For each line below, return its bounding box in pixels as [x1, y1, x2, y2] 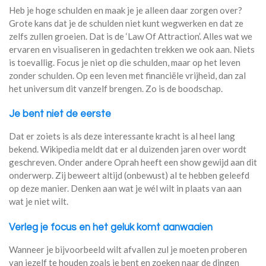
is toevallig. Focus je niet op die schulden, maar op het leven [9, 56, 240, 68]
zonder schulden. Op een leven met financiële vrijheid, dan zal [9, 69, 246, 81]
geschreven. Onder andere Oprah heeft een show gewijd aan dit [9, 157, 257, 168]
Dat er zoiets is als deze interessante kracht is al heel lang [9, 131, 235, 142]
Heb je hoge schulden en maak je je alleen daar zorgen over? [9, 4, 242, 15]
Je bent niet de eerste [9, 109, 111, 120]
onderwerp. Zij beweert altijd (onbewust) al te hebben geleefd [9, 170, 249, 181]
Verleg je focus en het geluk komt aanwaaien [9, 221, 213, 233]
